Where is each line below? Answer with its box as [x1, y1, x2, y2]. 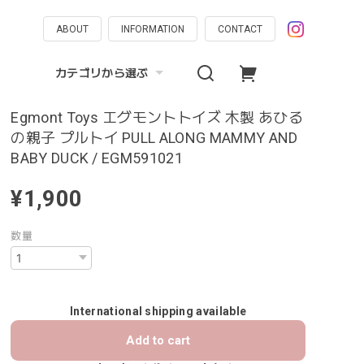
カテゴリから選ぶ [55, 66, 149, 80]
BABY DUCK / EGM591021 [11, 149, 184, 167]
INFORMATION [121, 24, 185, 35]
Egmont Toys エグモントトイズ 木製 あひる [11, 109, 303, 126]
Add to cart [126, 333, 191, 349]
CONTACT [217, 24, 262, 35]
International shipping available [70, 305, 247, 318]
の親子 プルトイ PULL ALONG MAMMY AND [11, 129, 298, 146]
